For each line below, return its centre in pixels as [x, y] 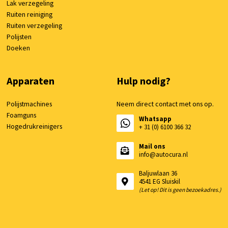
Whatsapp [155, 119]
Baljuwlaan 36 [158, 173]
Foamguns [22, 115]
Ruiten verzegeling [35, 26]
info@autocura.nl [163, 154]
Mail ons [152, 146]
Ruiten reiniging [30, 15]
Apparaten [31, 81]
